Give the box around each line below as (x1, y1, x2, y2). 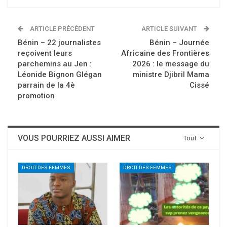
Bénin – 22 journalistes (18, 38, 101, 48)
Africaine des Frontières (121, 49, 209, 58)
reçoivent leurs (18, 49, 72, 58)
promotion (18, 91, 55, 101)
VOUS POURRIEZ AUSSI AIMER (18, 133, 130, 143)
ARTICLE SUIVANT (141, 25, 199, 33)
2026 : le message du (132, 59, 209, 69)
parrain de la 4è (18, 81, 75, 90)
